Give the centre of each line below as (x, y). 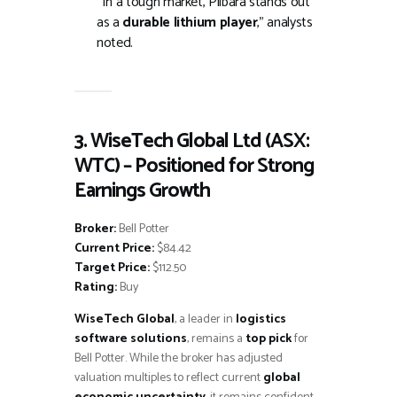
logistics (261, 319)
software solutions (131, 339)
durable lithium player (190, 22)
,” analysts (285, 22)
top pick (269, 339)
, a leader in (205, 319)
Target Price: (112, 268)
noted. (115, 43)
